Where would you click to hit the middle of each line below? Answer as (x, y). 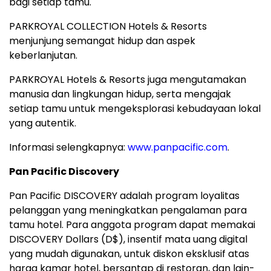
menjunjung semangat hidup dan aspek (102, 41)
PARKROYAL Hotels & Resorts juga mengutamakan (128, 79)
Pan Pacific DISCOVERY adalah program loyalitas (124, 195)
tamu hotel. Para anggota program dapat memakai (132, 224)
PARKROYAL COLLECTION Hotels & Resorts (108, 26)
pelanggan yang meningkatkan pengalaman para (128, 210)
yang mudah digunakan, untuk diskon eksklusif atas (129, 253)
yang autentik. (43, 123)
